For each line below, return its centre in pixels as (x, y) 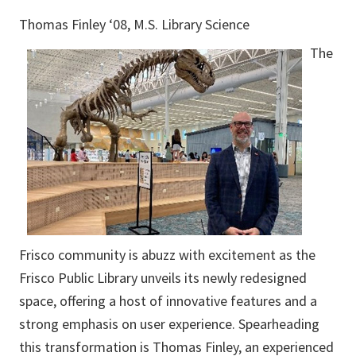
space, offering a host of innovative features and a (168, 301)
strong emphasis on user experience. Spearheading (169, 324)
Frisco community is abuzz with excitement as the (167, 255)
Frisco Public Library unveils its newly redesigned (163, 278)
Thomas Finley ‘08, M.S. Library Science (134, 24)
